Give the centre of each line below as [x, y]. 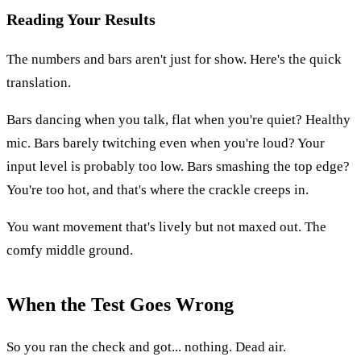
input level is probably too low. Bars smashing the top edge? [178, 166]
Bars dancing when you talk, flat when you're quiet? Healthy [178, 119]
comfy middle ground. [70, 250]
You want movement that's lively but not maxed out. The [166, 226]
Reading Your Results [81, 19]
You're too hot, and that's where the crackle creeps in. [158, 189]
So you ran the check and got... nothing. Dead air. [146, 346]
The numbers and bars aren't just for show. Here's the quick [174, 59]
